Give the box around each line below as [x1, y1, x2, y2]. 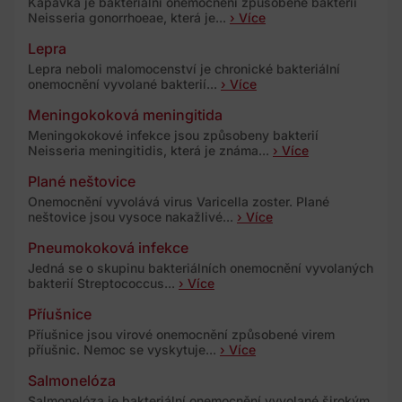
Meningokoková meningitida [28, 105, 223, 124]
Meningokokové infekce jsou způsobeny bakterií [28, 127, 319, 143]
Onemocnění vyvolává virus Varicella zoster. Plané [28, 193, 329, 209]
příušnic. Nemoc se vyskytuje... [28, 341, 220, 357]
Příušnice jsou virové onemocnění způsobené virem [28, 326, 335, 342]
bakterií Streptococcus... [28, 275, 179, 291]
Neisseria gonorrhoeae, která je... [28, 9, 230, 25]
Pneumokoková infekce [28, 238, 188, 257]
